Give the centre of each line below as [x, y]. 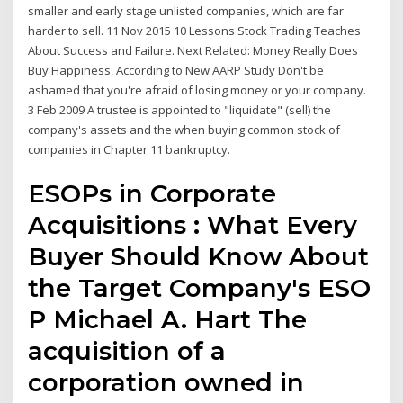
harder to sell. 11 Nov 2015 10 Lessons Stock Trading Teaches [195, 31]
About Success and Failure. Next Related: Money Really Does [193, 51]
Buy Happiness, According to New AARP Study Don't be [176, 71]
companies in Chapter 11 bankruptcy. [130, 150]
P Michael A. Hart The [168, 319]
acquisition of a [127, 350]
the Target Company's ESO [200, 287]
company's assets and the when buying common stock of [184, 130]
